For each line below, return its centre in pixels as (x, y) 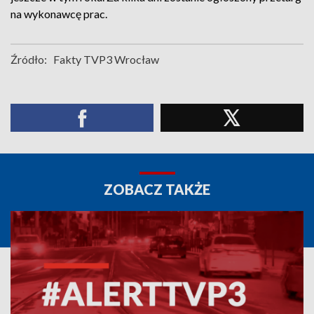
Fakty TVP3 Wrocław (106, 59)
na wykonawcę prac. (59, 14)
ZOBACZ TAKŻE (157, 189)
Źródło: (29, 59)
